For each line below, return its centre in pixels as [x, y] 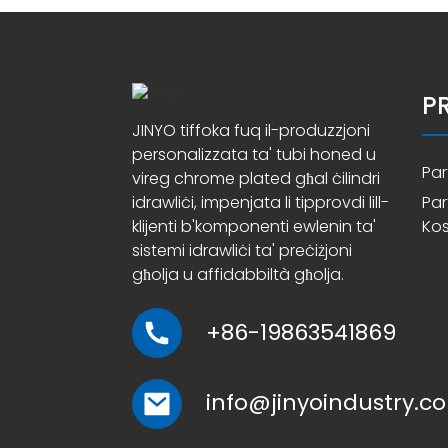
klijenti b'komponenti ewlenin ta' [254, 226]
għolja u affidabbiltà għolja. [238, 274]
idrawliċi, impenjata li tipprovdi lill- [260, 202]
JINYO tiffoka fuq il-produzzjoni [251, 130]
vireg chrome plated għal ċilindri [256, 178]
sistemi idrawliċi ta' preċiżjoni [242, 250]
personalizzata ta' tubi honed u [254, 154]
